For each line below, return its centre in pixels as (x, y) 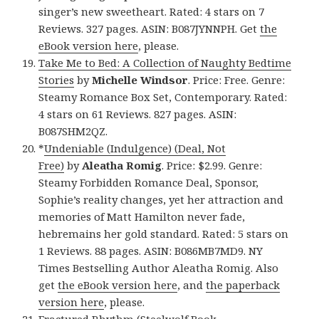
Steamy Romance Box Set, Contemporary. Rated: (163, 97)
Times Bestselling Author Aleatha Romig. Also (159, 268)
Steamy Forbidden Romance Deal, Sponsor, (149, 183)
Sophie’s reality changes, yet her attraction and (161, 200)
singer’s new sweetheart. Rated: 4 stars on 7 (152, 12)
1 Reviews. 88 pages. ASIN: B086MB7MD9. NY (151, 251)
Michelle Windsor (140, 80)
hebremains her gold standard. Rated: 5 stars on (164, 234)
